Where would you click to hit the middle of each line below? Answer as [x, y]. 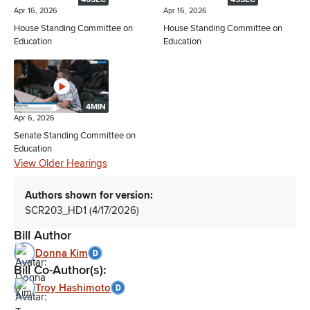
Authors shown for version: [89, 195]
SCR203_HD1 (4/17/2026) [82, 211]
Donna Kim [62, 253]
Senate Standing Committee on [75, 136]
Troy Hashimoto [73, 288]
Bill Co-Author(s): [60, 270]
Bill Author [43, 236]
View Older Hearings [61, 164]
